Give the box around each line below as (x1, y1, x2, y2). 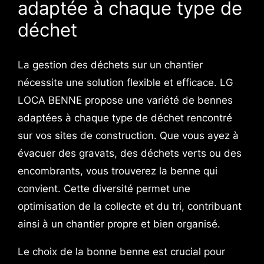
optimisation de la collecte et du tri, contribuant (17, 200, 242, 212)
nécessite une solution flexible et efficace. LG (17, 77, 233, 88)
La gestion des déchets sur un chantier (17, 59, 203, 71)
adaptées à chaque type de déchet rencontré (17, 112, 232, 124)
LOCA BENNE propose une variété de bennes (17, 94, 233, 106)
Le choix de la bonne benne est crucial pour (17, 245, 225, 258)
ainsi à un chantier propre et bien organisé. (17, 218, 220, 230)
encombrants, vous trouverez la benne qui (17, 165, 217, 177)
